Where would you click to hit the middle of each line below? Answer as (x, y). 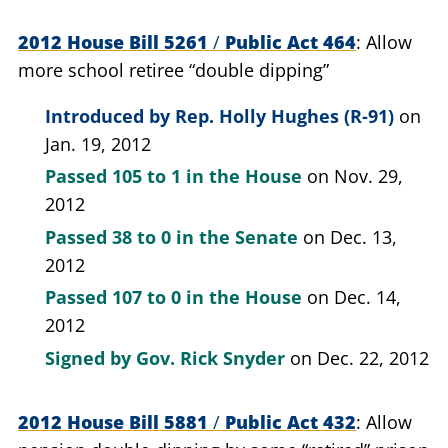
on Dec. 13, (350, 236)
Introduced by (110, 115)
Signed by (90, 357)
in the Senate (237, 236)
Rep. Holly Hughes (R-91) (284, 115)
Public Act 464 (288, 41)
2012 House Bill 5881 (115, 421)
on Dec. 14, (354, 297)
